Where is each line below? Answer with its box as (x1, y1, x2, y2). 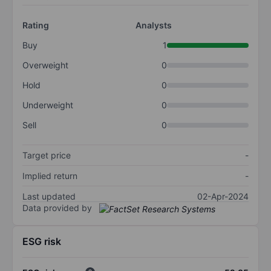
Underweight (22, 100, 73, 111)
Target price (22, 150, 71, 161)
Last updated (22, 191, 76, 202)
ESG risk (22, 235, 61, 247)
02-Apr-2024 (197, 191, 249, 202)
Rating (22, 20, 49, 31)
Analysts (135, 20, 172, 31)
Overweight (22, 60, 68, 71)
